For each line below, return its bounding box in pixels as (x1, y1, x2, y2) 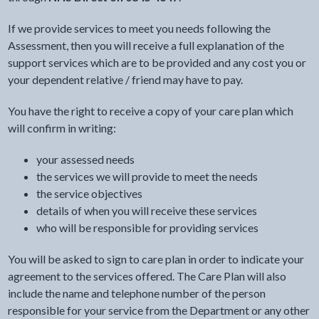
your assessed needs (36, 152, 135, 166)
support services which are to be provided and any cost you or (7, 56, 306, 69)
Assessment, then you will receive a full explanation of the (7, 38, 284, 52)
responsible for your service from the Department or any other (7, 303, 310, 317)
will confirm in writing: (7, 121, 116, 135)
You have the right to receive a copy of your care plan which (7, 104, 293, 117)
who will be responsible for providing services (36, 221, 258, 234)
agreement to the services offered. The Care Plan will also (7, 269, 286, 283)
